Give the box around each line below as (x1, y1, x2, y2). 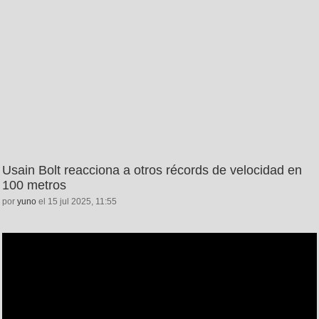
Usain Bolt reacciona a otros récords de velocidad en (2, 162, 302, 177)
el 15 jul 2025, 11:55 (36, 196, 117, 206)
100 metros (2, 177, 66, 192)
